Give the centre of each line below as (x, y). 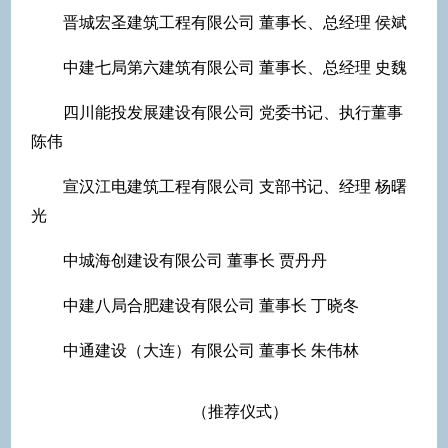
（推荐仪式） (240, 411)
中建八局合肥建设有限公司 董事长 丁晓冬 (211, 305)
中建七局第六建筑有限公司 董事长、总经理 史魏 (235, 67)
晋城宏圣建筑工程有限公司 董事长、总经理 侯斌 (235, 22)
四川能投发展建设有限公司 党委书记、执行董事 (233, 112)
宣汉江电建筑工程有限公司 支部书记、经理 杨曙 (235, 186)
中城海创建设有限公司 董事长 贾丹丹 (195, 260)
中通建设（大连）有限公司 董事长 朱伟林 (211, 350)
